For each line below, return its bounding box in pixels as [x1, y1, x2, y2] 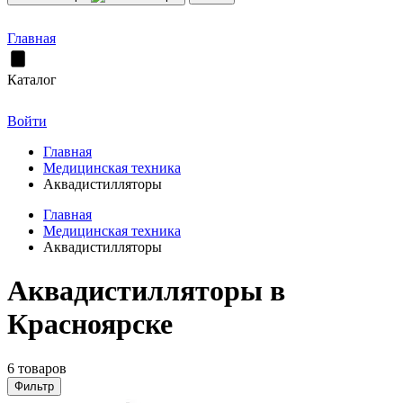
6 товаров [7, 360, 67, 376]
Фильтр [14, 379, 54, 393]
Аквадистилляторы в [7, 274, 285, 308]
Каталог [7, 72, 57, 87]
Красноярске [7, 308, 173, 341]
